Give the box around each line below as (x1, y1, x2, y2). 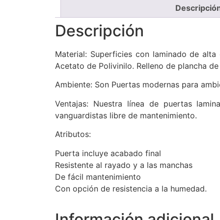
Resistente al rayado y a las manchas (55, 160, 192, 170)
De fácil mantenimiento (55, 171, 141, 182)
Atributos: (55, 129, 91, 139)
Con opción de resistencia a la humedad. (55, 183, 207, 193)
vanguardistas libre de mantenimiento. (55, 110, 197, 120)
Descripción (55, 21, 144, 40)
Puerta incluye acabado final (55, 148, 161, 158)
